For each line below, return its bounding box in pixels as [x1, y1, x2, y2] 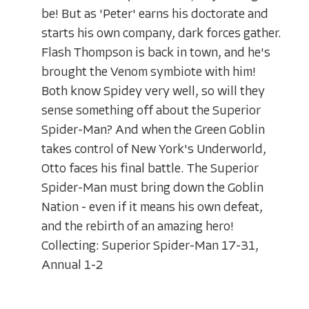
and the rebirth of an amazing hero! [41, 220, 234, 234]
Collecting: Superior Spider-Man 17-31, [41, 239, 259, 253]
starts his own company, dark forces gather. [41, 27, 281, 41]
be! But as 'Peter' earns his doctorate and [41, 8, 268, 21]
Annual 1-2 [41, 259, 103, 272]
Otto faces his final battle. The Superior [41, 162, 259, 176]
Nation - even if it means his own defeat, [41, 201, 263, 215]
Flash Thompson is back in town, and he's [41, 46, 270, 60]
